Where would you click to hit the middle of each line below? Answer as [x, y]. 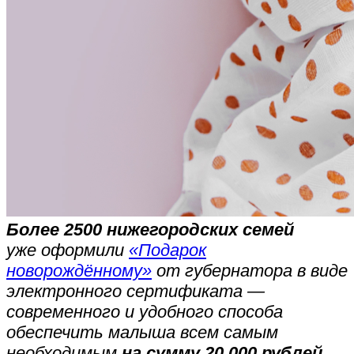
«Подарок [168, 250]
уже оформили [68, 250]
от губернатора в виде [250, 271]
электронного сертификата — [136, 292]
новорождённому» [79, 271]
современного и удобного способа [145, 312]
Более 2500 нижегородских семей [150, 230]
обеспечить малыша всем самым [142, 333]
